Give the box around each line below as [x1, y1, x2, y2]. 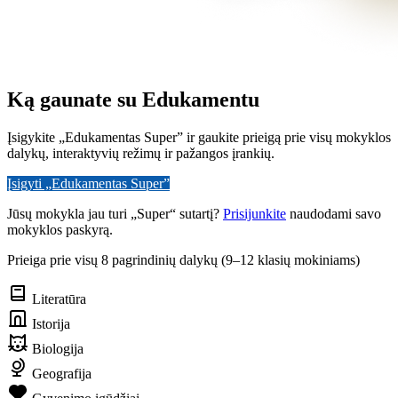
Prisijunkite [223, 206, 286, 222]
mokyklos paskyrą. [7, 222, 113, 238]
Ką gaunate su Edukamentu [7, 88, 259, 112]
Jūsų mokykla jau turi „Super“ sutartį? [7, 206, 223, 222]
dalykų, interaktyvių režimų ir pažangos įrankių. [7, 146, 275, 162]
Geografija [28, 366, 92, 382]
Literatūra [28, 291, 86, 307]
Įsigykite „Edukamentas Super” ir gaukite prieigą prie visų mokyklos [7, 130, 391, 146]
